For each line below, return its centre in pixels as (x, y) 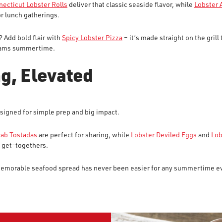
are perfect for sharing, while (84, 135)
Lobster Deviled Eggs (164, 135)
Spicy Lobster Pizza (92, 37)
